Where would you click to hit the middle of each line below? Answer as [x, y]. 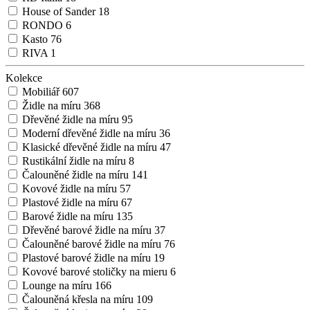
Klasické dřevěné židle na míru [91, 147]
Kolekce [24, 78]
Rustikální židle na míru [75, 161]
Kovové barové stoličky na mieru [96, 272]
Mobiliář [42, 92]
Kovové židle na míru [71, 189]
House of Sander [60, 12]
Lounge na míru [58, 286]
